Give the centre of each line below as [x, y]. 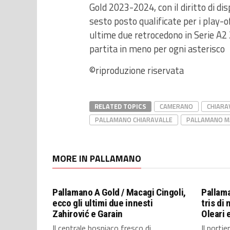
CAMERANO [176, 106]
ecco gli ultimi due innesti [103, 203]
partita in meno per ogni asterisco [157, 49]
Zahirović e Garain [88, 214]
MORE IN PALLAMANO [97, 158]
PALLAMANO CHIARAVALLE [134, 120]
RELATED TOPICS [120, 106]
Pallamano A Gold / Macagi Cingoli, [119, 192]
